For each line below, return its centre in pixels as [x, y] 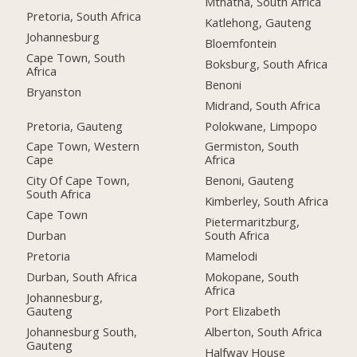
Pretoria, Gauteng [75, 126]
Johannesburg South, [82, 331]
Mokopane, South [252, 276]
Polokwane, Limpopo [261, 126]
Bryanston [54, 91]
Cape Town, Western [83, 146]
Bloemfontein [241, 43]
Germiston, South [252, 146]
